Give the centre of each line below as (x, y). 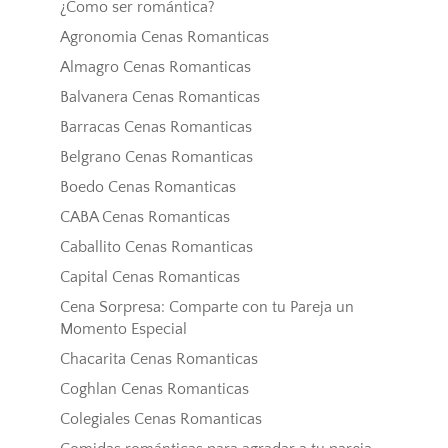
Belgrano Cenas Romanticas (156, 157)
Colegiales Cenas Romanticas (160, 419)
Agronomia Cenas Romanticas (164, 37)
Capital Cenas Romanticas (149, 277)
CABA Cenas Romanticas (144, 217)
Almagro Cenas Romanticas (155, 67)
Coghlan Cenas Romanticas (154, 389)
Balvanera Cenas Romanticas (159, 97)
